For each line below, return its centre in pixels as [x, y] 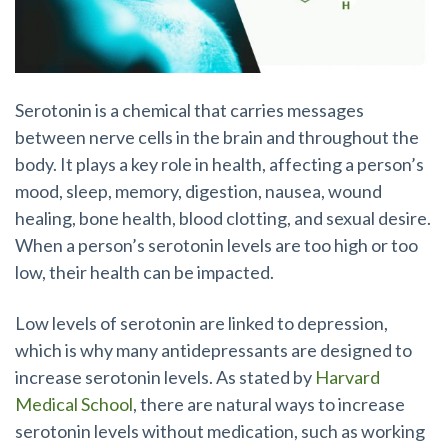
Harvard [347, 376]
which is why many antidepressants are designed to [213, 349]
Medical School [74, 403]
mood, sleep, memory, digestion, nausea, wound [198, 191]
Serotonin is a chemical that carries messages [189, 110]
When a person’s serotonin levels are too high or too [216, 245]
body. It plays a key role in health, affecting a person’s [219, 164]
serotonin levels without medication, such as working [220, 430]
